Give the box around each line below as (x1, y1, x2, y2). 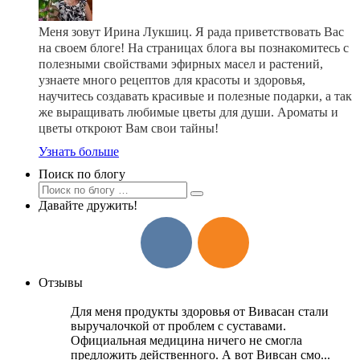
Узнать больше (39, 144, 119, 158)
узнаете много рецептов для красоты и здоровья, (39, 72, 305, 87)
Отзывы (39, 275, 83, 289)
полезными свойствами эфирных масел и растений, (39, 56, 323, 71)
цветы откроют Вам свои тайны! (39, 121, 219, 135)
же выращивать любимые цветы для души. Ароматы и (39, 104, 338, 119)
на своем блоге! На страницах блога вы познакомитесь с (39, 40, 349, 55)
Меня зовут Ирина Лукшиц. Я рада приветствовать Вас (39, 24, 344, 39)
